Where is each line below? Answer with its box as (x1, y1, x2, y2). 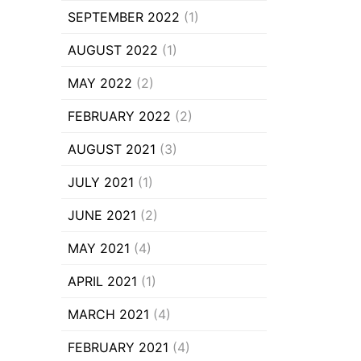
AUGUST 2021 (68, 141, 156, 158)
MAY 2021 (68, 240, 130, 257)
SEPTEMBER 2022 (68, 9, 180, 26)
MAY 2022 (68, 75, 132, 92)
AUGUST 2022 (68, 42, 158, 59)
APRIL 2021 (68, 273, 137, 290)
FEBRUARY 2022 (68, 108, 171, 125)
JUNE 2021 (68, 207, 136, 224)
